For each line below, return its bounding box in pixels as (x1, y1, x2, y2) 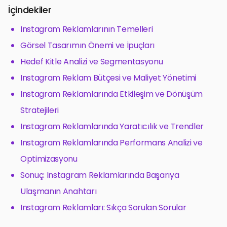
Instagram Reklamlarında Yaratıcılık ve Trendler (20, 120, 204, 132)
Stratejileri (20, 104, 59, 116)
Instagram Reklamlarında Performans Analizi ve (20, 136, 203, 148)
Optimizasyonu (20, 153, 78, 165)
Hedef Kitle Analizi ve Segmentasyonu (20, 55, 163, 67)
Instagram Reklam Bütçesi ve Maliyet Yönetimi (20, 71, 196, 84)
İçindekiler (8, 3, 52, 16)
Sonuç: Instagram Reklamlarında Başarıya (20, 169, 179, 181)
